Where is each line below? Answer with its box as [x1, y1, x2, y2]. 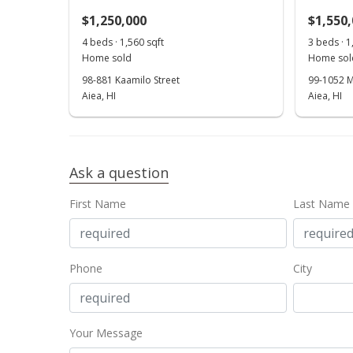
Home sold [82, 51, 132, 65]
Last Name [292, 196, 350, 211]
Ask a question [69, 163, 169, 182]
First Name [69, 196, 126, 211]
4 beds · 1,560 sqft [82, 35, 164, 49]
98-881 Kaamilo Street [82, 73, 180, 87]
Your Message [69, 325, 143, 340]
